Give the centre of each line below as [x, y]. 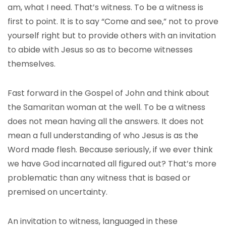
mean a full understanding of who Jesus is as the [103, 135]
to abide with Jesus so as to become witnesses [100, 50]
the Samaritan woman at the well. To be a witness [106, 107]
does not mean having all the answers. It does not [106, 121]
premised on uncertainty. [58, 192]
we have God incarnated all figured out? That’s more [112, 164]
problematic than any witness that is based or [99, 178]
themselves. [32, 64]
